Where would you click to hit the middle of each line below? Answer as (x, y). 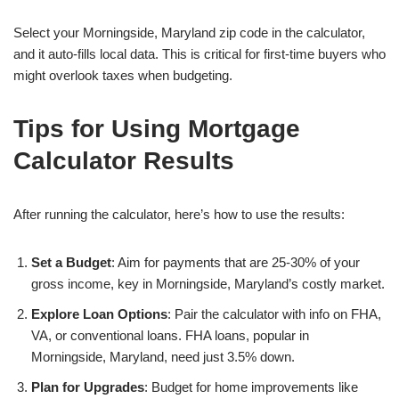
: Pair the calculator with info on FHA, (274, 314)
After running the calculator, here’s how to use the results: (179, 214)
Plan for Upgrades (88, 387)
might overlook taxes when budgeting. (123, 75)
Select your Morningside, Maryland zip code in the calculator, (189, 33)
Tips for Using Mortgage (157, 129)
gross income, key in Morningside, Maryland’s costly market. (208, 284)
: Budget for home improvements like (251, 387)
